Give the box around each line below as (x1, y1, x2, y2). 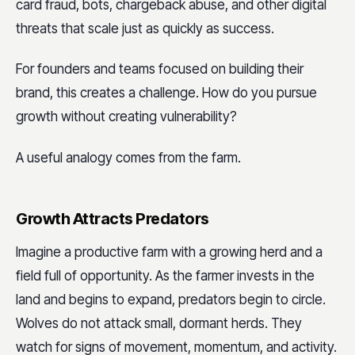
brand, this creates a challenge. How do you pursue (16, 85, 317, 101)
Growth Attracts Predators (16, 208, 209, 228)
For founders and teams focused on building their (16, 61, 303, 78)
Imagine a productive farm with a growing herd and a (16, 243, 323, 260)
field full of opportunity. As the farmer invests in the (16, 267, 315, 284)
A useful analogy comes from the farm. (16, 149, 241, 166)
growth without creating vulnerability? (16, 109, 237, 125)
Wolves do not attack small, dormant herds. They (16, 315, 302, 331)
